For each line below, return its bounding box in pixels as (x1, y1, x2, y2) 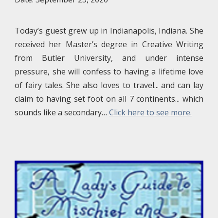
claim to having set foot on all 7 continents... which (15, 93, 203, 104)
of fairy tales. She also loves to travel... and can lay (15, 80, 203, 91)
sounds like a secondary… (15, 107, 109, 118)
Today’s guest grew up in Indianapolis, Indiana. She (15, 25, 203, 36)
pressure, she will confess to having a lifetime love (15, 66, 203, 77)
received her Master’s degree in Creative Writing (15, 39, 203, 50)
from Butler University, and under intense (15, 53, 203, 63)
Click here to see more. (109, 107, 192, 118)
